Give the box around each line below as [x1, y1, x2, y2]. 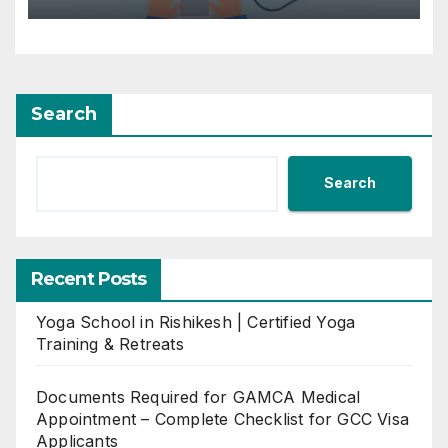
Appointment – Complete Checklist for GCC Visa [36, 408, 410, 429]
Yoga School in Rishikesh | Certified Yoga [36, 311, 356, 332]
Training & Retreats [36, 333, 184, 354]
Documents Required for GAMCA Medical [36, 386, 361, 407]
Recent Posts [31, 267, 147, 290]
